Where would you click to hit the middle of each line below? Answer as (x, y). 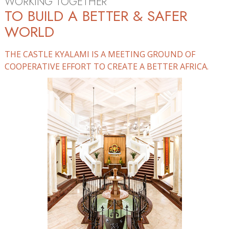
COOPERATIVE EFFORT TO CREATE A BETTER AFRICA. (107, 67)
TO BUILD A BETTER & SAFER (96, 16)
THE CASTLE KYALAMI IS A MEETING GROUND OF (100, 54)
